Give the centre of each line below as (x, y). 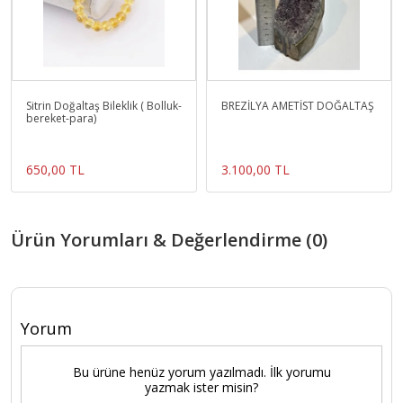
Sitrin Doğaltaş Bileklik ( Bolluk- (104, 106)
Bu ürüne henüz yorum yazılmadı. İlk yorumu (201, 372)
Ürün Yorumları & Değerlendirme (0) (169, 240)
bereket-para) (61, 119)
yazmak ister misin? (201, 388)
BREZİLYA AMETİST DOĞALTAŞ (298, 106)
